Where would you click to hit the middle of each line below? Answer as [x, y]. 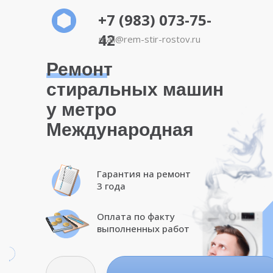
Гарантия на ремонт [144, 174]
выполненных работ [143, 229]
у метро [81, 109]
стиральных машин [135, 89]
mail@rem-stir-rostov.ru [150, 39]
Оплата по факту [136, 216]
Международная [120, 129]
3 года [111, 186]
